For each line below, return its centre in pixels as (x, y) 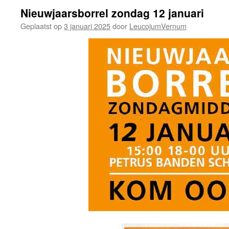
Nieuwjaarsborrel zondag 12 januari (112, 13)
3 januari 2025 (87, 26)
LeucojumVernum (158, 26)
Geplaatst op (41, 26)
